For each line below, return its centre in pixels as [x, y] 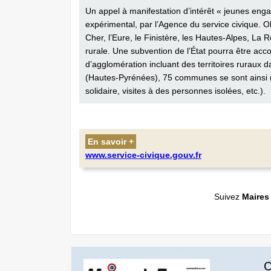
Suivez [228, 197]
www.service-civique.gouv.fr [143, 155]
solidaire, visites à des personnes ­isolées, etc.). [175, 91]
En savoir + [111, 142]
